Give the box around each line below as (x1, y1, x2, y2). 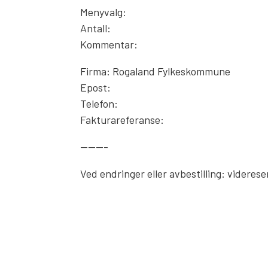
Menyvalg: (80, 5, 127, 19)
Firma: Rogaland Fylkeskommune (80, 65, 231, 78)
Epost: (80, 81, 111, 94)
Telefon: (80, 97, 118, 110)
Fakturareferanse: (80, 113, 165, 126)
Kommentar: (80, 38, 138, 51)
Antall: (80, 22, 111, 35)
